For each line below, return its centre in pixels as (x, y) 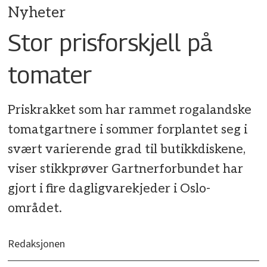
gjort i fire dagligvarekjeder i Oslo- (109, 189)
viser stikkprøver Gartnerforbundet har (126, 169)
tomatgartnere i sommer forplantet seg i (128, 130)
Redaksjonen (37, 244)
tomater (50, 74)
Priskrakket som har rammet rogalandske (130, 110)
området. (35, 209)
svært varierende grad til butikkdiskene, (127, 150)
